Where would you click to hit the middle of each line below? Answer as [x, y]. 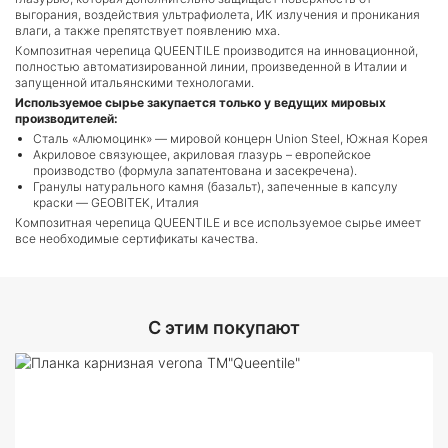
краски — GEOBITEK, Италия [116, 202]
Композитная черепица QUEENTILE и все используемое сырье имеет [218, 222]
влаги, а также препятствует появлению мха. [147, 30]
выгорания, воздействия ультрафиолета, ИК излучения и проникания [217, 14]
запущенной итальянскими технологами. [134, 82]
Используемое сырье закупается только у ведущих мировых [200, 102]
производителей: [66, 118]
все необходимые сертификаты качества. [138, 238]
